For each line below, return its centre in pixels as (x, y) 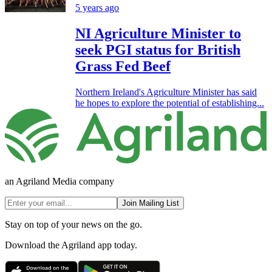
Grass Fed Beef (123, 66)
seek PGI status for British (158, 50)
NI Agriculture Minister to (158, 34)
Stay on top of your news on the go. (73, 224)
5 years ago (97, 8)
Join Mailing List (151, 203)
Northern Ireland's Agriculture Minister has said (166, 92)
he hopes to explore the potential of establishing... (170, 103)
